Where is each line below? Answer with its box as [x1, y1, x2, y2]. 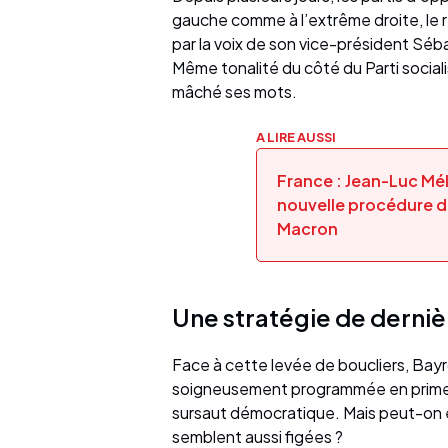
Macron [276, 218, 338, 240]
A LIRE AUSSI [255, 129, 336, 146]
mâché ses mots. [172, 81, 297, 103]
